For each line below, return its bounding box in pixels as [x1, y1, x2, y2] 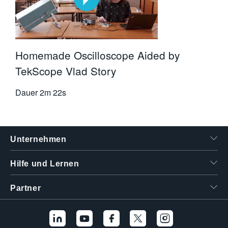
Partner [10, 184, 41, 193]
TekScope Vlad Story [15, 63, 116, 79]
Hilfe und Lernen [10, 159, 79, 168]
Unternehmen [10, 135, 67, 144]
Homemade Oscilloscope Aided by [15, 47, 180, 63]
